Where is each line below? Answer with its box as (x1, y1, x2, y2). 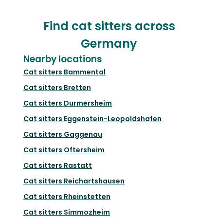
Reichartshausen (64, 176, 125, 186)
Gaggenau (64, 129, 102, 139)
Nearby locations (23, 52, 102, 66)
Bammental (64, 67, 106, 77)
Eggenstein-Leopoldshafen (64, 113, 162, 124)
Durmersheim (64, 98, 112, 108)
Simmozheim (64, 207, 110, 217)
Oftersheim (64, 145, 105, 155)
